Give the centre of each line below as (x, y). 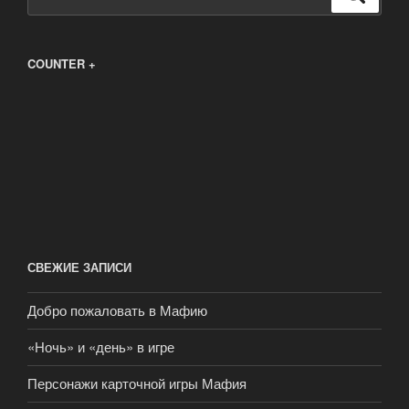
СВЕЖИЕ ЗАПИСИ (79, 267)
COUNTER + (62, 64)
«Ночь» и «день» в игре (101, 347)
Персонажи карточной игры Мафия (137, 383)
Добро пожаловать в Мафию (117, 310)
